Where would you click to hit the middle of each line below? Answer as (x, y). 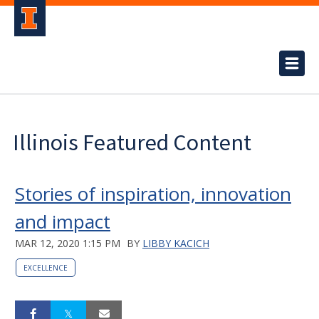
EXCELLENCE (46, 268)
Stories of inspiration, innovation (153, 194)
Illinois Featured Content (132, 142)
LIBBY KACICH (176, 243)
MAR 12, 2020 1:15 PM (68, 243)
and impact (63, 221)
